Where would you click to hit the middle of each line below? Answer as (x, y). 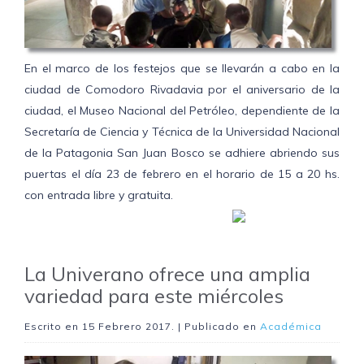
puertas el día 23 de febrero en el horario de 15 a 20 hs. (182, 174)
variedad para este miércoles (154, 296)
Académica (291, 327)
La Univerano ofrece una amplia (167, 274)
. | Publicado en (216, 327)
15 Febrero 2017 (127, 327)
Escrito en (53, 327)
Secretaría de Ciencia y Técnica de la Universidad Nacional (182, 132)
